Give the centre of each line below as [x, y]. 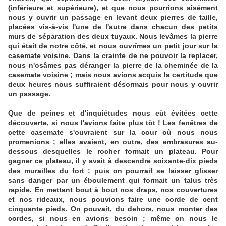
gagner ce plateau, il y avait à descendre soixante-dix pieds [113, 161]
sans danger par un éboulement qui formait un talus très [113, 180]
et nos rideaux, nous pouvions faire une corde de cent [113, 200]
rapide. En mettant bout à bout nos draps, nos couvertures [113, 190]
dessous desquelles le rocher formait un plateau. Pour [113, 152]
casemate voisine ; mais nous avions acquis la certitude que [113, 75]
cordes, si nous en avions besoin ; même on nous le [113, 219]
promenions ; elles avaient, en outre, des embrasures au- [113, 142]
